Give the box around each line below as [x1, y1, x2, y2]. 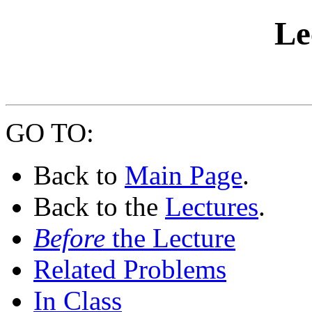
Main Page [125, 159, 242, 190]
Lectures [165, 191, 258, 221]
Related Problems [33, 253, 226, 284]
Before [33, 222, 105, 253]
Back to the [33, 191, 165, 221]
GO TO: [6, 117, 94, 148]
